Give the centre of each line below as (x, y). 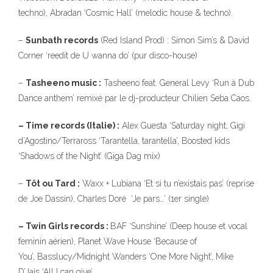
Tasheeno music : (63, 83)
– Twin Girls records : (64, 226)
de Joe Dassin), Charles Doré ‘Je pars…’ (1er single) (114, 199)
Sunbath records (62, 40)
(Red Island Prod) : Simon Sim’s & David (174, 40)
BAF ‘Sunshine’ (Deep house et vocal (179, 226)
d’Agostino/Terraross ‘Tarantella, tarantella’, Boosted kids (124, 141)
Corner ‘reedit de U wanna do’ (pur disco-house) (108, 55)
